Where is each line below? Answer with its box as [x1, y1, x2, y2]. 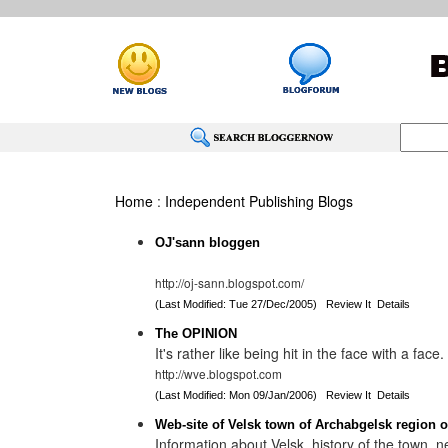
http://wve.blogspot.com [154, 365, 282, 382]
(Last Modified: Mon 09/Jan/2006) [154, 389, 326, 401]
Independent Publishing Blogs [164, 191, 353, 211]
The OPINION [154, 326, 237, 341]
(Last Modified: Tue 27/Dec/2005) [154, 298, 326, 310]
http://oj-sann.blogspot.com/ [154, 274, 304, 291]
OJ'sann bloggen [154, 235, 260, 250]
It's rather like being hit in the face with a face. [154, 343, 444, 363]
